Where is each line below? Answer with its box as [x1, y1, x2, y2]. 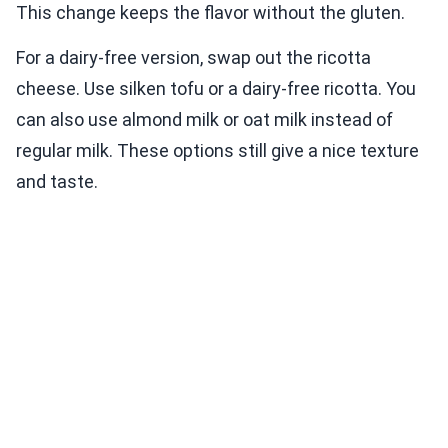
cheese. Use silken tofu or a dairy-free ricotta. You [16, 78, 416, 100]
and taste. [16, 171, 98, 193]
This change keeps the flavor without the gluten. [16, 2, 405, 24]
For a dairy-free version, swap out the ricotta [16, 47, 371, 69]
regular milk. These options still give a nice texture [16, 140, 419, 162]
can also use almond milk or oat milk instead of [16, 109, 393, 131]
